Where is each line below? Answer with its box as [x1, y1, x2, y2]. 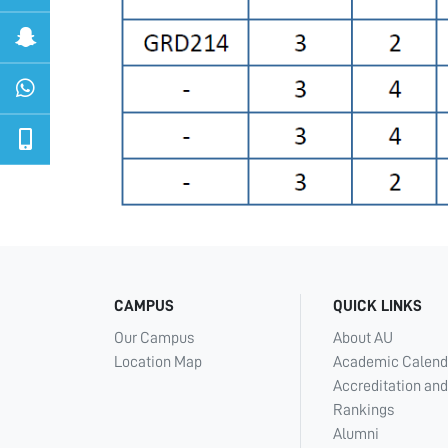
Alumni [333, 426, 379, 443]
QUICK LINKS [333, 298, 422, 315]
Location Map [114, 354, 202, 371]
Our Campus [114, 330, 194, 347]
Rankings [333, 402, 394, 419]
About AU [333, 330, 393, 347]
